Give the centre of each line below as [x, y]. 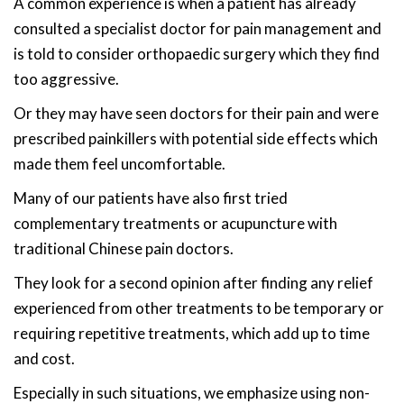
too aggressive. [66, 79]
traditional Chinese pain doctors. [124, 248]
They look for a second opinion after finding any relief [193, 283]
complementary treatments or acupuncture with [175, 223]
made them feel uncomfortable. [119, 164]
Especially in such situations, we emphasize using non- [192, 393]
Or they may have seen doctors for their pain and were [196, 113]
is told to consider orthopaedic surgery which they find [197, 54]
